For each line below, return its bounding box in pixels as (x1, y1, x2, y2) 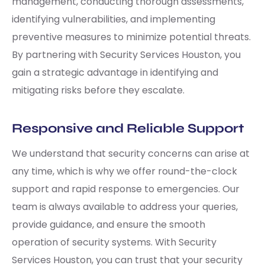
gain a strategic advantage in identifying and (12, 65, 218, 79)
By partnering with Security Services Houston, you (12, 47, 241, 62)
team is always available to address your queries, (12, 199, 238, 214)
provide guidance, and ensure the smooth (12, 217, 205, 231)
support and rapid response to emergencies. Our (12, 182, 240, 196)
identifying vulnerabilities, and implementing (12, 12, 215, 26)
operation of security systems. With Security (12, 235, 216, 249)
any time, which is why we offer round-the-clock (12, 164, 237, 178)
